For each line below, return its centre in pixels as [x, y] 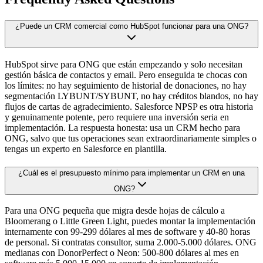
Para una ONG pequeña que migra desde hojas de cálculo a [115, 211]
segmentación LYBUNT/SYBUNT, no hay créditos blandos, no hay [131, 96]
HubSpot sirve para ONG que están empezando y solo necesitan [124, 64]
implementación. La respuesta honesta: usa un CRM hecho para [122, 127]
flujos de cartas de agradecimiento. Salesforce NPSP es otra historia [129, 106]
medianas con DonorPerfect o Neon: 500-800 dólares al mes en [122, 253]
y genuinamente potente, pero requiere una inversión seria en [117, 117]
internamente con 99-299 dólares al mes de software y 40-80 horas [127, 232]
